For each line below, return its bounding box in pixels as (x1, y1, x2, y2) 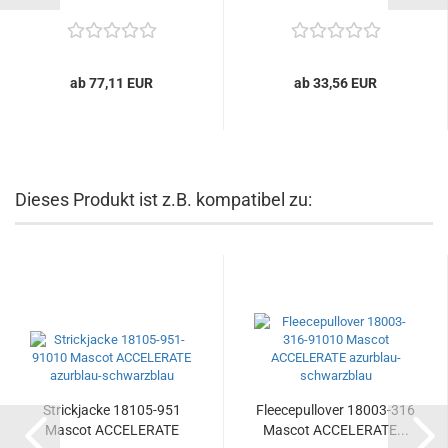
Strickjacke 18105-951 (42, 401, 181, 418)
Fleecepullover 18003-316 (256, 401, 415, 418)
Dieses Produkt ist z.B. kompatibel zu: (15, 188, 312, 210)
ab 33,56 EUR (294, 74, 377, 91)
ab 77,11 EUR (70, 74, 153, 91)
